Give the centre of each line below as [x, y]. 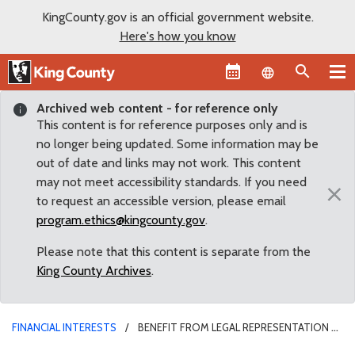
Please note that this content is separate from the [174, 251]
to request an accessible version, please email [161, 200]
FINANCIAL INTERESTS [64, 327]
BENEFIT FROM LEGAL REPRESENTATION [233, 327]
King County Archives [94, 270]
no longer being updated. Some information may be [177, 143]
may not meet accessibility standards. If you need [172, 181]
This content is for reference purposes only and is [172, 124]
